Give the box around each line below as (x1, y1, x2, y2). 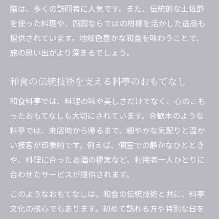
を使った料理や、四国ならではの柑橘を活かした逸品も (10, 17, 205, 29)
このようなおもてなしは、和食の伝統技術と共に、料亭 (10, 188, 205, 200)
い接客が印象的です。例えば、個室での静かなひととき (10, 139, 204, 151)
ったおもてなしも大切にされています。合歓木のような (10, 109, 204, 122)
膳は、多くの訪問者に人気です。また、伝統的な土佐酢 (10, 2, 204, 15)
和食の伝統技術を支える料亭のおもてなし (10, 74, 186, 88)
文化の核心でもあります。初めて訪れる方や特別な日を (10, 202, 204, 215)
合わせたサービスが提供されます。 (10, 168, 134, 180)
